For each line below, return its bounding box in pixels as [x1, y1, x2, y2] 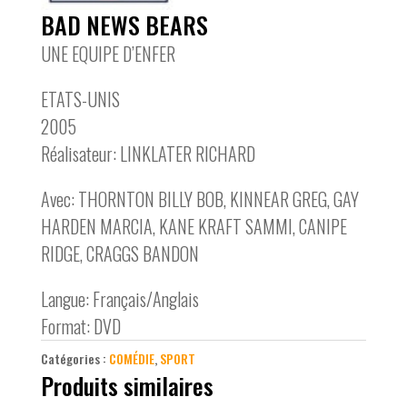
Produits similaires [40, 368, 213, 404]
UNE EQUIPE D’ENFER [40, 40, 175, 68]
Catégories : [40, 349, 109, 369]
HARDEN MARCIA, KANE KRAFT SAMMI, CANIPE [40, 213, 347, 241]
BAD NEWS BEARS [40, 7, 208, 44]
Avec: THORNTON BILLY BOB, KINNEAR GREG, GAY [40, 185, 359, 213]
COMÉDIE [108, 349, 154, 369]
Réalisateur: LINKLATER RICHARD [40, 140, 255, 168]
